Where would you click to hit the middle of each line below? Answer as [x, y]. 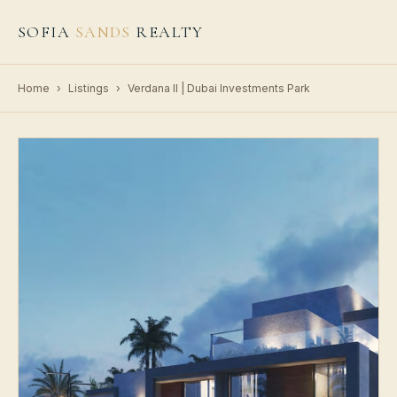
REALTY [167, 32]
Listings [89, 88]
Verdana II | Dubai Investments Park [219, 88]
